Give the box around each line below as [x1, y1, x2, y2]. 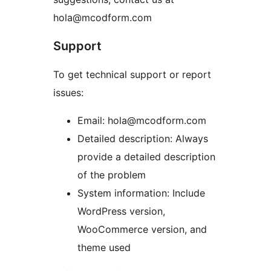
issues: [53, 87, 83, 99]
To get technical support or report [53, 68, 211, 81]
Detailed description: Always [77, 132, 208, 145]
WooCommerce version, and [77, 223, 207, 236]
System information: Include [77, 187, 205, 200]
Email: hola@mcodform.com [77, 114, 206, 127]
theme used [77, 241, 131, 254]
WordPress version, [77, 205, 165, 218]
